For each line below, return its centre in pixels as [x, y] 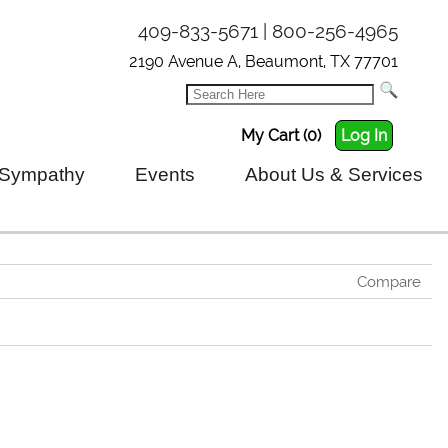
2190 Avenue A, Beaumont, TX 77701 [263, 61]
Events [165, 174]
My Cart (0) [281, 135]
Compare [389, 281]
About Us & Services [334, 174]
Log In [364, 135]
